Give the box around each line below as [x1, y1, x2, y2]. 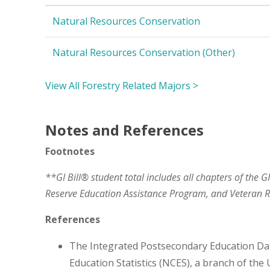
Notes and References [45, 119, 204, 140]
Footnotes [45, 144, 95, 158]
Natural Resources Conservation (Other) [52, 45, 235, 59]
